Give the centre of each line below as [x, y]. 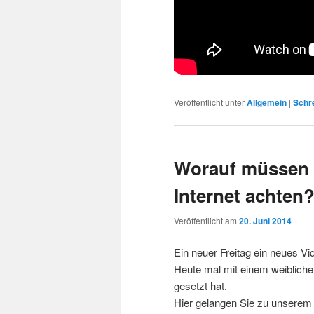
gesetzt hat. [200, 285]
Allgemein [267, 102]
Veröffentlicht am [206, 220]
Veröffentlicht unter [209, 102]
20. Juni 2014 [265, 220]
